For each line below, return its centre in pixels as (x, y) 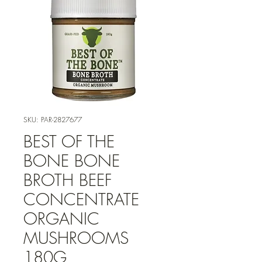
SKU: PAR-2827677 (53, 120)
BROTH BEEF (68, 180)
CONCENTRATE (81, 199)
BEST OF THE (69, 142)
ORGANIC (61, 219)
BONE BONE (72, 161)
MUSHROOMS (76, 238)
